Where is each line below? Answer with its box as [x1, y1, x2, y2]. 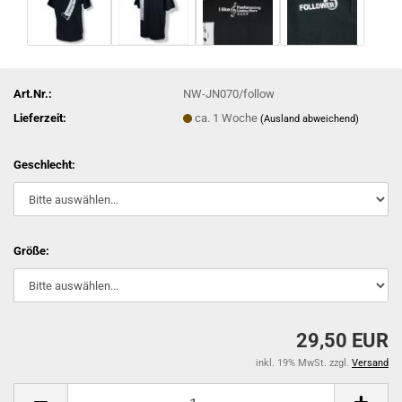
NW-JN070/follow [183, 86, 275, 100]
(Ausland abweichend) [260, 112, 360, 125]
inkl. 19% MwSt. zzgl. [256, 357, 352, 369]
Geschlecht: [13, 158, 75, 171]
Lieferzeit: [13, 110, 66, 125]
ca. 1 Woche [195, 110, 261, 125]
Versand [352, 357, 389, 369]
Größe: [13, 244, 49, 258]
